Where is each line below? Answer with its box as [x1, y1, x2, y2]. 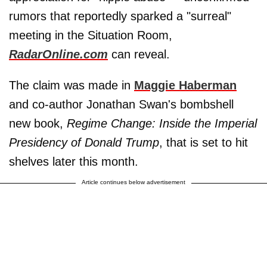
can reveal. [108, 47, 170, 61]
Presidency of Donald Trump [9, 135, 159, 149]
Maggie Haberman [134, 78, 237, 92]
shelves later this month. [9, 154, 138, 168]
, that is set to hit [159, 135, 248, 149]
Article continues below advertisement [82, 178, 185, 185]
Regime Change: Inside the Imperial [67, 116, 257, 130]
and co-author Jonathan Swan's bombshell [9, 97, 234, 111]
